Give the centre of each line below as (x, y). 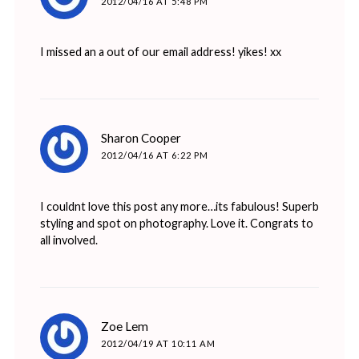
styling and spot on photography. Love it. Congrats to (176, 223)
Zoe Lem (124, 326)
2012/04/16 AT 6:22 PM (154, 155)
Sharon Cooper (141, 138)
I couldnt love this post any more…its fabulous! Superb (179, 206)
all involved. (69, 240)
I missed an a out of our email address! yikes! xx (160, 52)
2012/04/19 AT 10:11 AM (158, 343)
